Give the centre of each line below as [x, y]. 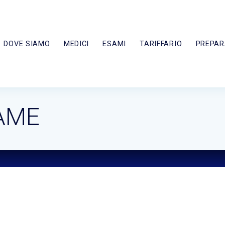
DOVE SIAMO [27, 44]
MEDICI [76, 44]
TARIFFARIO [161, 44]
